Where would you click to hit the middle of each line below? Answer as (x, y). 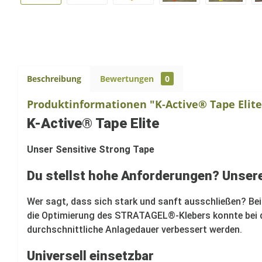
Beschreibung (54, 78)
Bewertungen (128, 78)
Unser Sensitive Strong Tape (91, 149)
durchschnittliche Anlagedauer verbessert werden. (135, 229)
